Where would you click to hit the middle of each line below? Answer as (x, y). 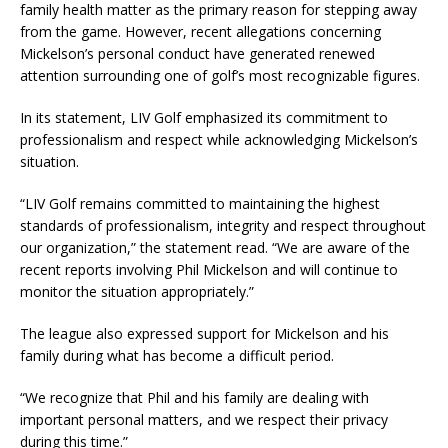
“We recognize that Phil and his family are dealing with (194, 397)
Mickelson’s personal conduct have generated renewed (197, 53)
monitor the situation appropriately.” (137, 291)
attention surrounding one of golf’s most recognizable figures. (220, 75)
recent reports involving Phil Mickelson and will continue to (209, 269)
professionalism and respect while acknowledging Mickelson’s (219, 139)
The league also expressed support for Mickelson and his (204, 333)
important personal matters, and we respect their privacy (204, 419)
